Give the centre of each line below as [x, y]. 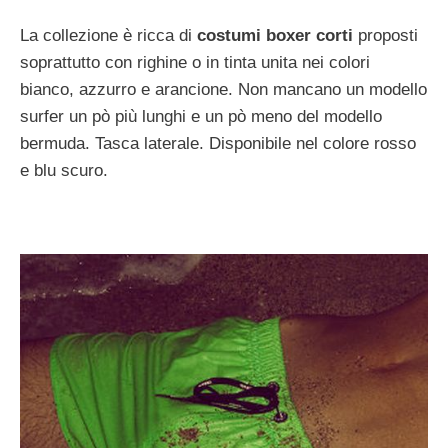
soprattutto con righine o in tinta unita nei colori [195, 62]
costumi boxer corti [275, 35]
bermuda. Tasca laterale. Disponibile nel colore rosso [218, 143]
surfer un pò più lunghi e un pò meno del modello [201, 116]
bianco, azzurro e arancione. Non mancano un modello [223, 89]
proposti [385, 35]
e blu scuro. [64, 170]
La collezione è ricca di [108, 35]
